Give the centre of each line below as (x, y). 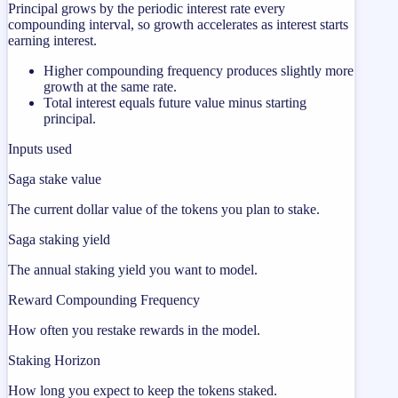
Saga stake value (55, 179)
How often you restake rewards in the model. (134, 330)
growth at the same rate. (110, 86)
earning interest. (52, 40)
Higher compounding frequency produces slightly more (199, 70)
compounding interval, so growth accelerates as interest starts (178, 24)
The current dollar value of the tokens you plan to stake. (164, 209)
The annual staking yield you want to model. (133, 269)
